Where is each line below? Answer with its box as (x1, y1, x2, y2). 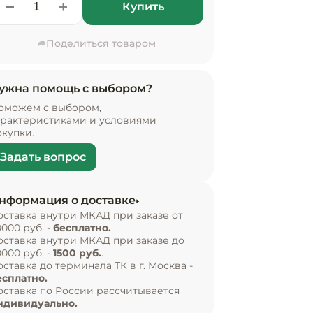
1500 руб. (53, 247, 101, 259)
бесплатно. (53, 221, 111, 234)
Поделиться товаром (45, 37, 156, 50)
